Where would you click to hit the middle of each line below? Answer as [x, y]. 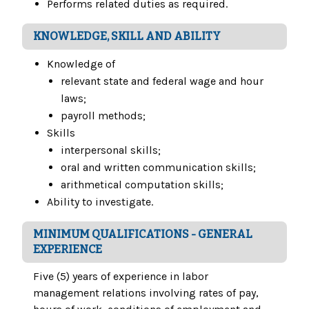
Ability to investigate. [100, 202]
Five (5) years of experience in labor [121, 277]
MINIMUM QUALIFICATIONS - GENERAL [143, 235]
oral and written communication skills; [158, 168]
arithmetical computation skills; [142, 185]
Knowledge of [81, 64]
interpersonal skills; [111, 150]
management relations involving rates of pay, [146, 293]
